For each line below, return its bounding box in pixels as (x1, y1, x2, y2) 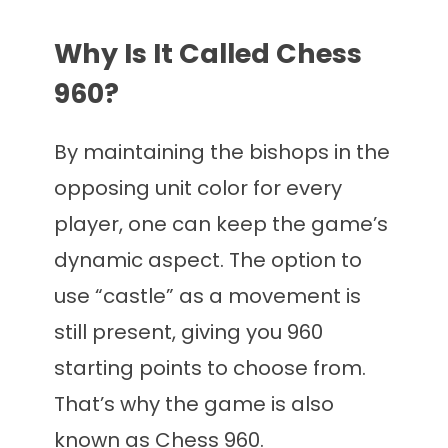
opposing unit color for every (54, 174, 342, 203)
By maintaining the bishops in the (54, 138, 390, 167)
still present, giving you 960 (54, 318, 323, 347)
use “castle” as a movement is (54, 282, 361, 311)
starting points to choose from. (54, 354, 366, 383)
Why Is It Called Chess (54, 35, 362, 73)
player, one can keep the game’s (54, 210, 388, 239)
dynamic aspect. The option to (54, 246, 362, 275)
